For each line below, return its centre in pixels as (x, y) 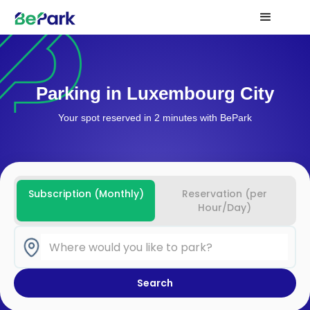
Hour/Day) (224, 208)
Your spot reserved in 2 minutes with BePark (155, 118)
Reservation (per (224, 194)
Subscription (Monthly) (86, 194)
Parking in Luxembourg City (155, 93)
